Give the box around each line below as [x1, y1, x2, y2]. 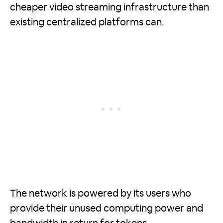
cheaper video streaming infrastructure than [10, 2, 209, 13]
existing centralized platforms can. [10, 17, 164, 28]
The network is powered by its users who [10, 189, 191, 199]
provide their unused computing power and [10, 204, 203, 214]
